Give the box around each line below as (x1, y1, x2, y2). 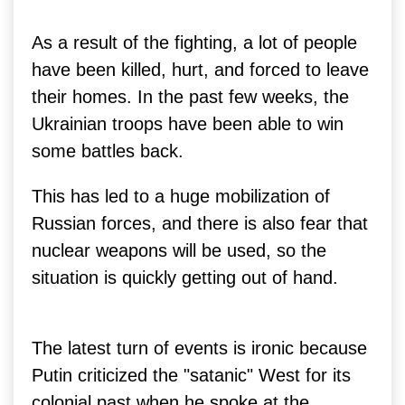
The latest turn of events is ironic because (32, 337, 367, 358)
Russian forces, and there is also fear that (32, 212, 368, 233)
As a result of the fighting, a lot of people (32, 32, 357, 52)
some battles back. (32, 140, 184, 161)
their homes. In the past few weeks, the (32, 86, 349, 107)
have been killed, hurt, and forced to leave (32, 59, 369, 80)
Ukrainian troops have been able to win (32, 113, 344, 134)
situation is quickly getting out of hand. (32, 267, 338, 287)
